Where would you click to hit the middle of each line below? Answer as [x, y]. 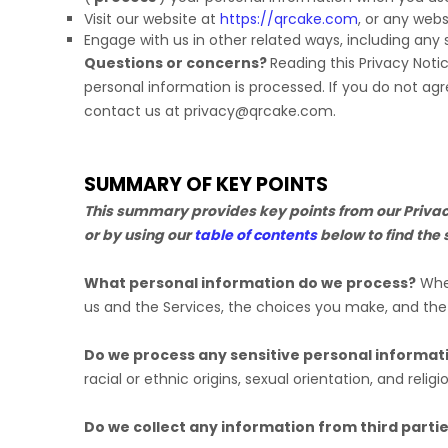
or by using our [139, 235]
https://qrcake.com [289, 19]
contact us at [134, 111]
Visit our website [140, 19]
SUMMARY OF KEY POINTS [206, 184]
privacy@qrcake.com [258, 111]
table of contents [255, 235]
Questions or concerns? [177, 63]
